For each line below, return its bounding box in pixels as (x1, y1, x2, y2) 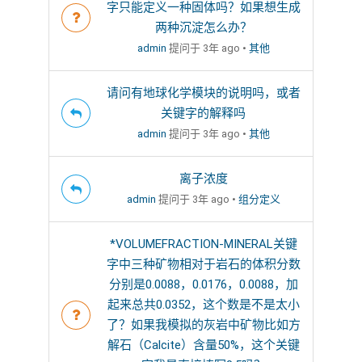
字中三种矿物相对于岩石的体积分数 (106, 256, 301, 271)
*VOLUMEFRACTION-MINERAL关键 (109, 236, 297, 251)
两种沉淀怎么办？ (154, 19, 252, 35)
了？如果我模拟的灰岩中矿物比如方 (106, 317, 301, 332)
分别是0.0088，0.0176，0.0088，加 (108, 276, 298, 292)
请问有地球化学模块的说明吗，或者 (106, 85, 301, 100)
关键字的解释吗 (161, 105, 246, 120)
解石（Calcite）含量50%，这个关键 (107, 337, 300, 352)
